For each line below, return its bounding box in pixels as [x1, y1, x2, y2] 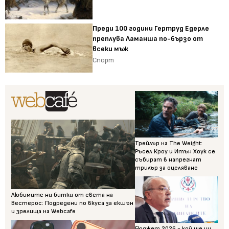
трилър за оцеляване [135, 164, 198, 172]
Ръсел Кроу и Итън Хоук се [135, 147, 216, 155]
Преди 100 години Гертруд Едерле [93, 24, 210, 33]
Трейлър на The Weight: [135, 139, 203, 147]
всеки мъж [93, 44, 129, 53]
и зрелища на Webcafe [11, 208, 76, 216]
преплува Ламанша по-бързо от [93, 34, 203, 43]
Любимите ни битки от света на [11, 191, 113, 199]
